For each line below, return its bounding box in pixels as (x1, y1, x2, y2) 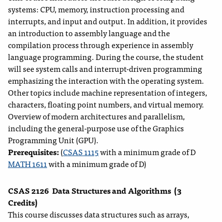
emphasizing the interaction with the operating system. (8, 74, 204, 87)
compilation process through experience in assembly (8, 38, 193, 52)
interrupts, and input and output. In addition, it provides (8, 14, 207, 28)
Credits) (8, 196, 38, 209)
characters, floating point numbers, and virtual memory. (8, 98, 204, 111)
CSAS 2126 (8, 184, 49, 197)
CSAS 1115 (63, 145, 99, 159)
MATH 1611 (8, 157, 47, 170)
